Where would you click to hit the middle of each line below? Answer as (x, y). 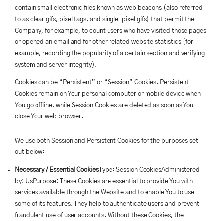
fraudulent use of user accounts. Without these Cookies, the (99, 215)
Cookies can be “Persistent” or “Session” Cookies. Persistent (102, 83)
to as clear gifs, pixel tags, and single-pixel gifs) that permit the (105, 19)
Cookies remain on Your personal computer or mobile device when (108, 94)
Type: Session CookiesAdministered (149, 170)
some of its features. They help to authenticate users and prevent (107, 204)
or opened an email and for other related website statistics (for (104, 42)
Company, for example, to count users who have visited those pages (110, 31)
